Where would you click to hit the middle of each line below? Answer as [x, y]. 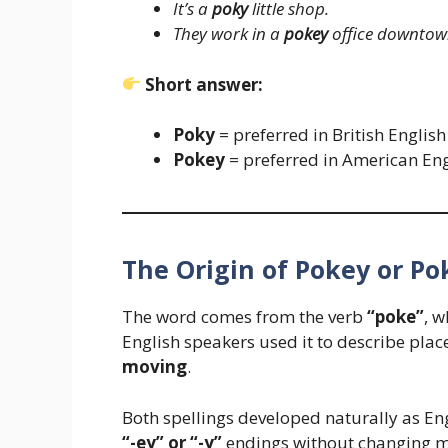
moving [154, 367]
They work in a [228, 34]
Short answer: [204, 84]
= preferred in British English [330, 135]
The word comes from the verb [244, 317]
